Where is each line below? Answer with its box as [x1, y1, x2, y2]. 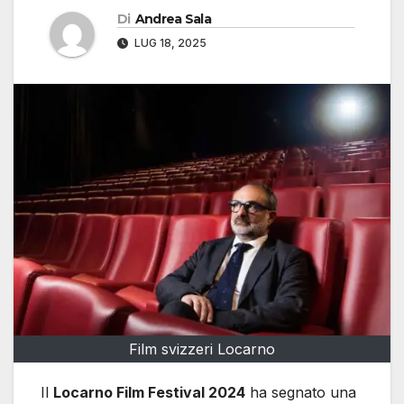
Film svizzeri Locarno [129, 339, 275, 358]
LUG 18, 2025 [132, 36, 207, 50]
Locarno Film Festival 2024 [53, 382, 245, 401]
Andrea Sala [134, 11, 211, 28]
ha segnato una [245, 382, 356, 401]
